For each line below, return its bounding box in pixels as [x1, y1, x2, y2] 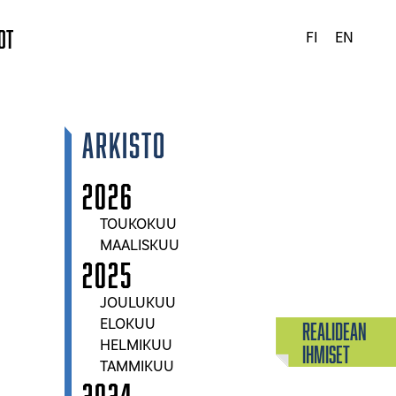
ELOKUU [100, 315, 156, 334]
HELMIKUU [100, 336, 172, 355]
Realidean [302, 318, 367, 344]
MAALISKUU [100, 236, 179, 255]
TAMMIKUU [100, 357, 174, 377]
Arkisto [82, 126, 166, 164]
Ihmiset [302, 341, 350, 367]
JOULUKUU [100, 293, 176, 313]
